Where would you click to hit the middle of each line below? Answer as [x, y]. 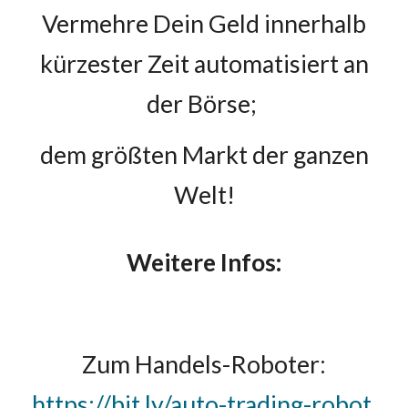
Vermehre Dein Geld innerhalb [204, 24]
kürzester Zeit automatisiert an [204, 64]
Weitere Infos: [204, 262]
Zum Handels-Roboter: [204, 364]
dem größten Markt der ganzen [204, 155]
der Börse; [204, 104]
